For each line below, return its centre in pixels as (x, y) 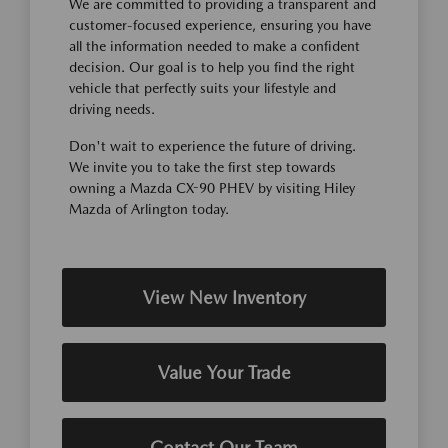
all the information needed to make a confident (214, 46)
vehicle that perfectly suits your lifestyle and (202, 88)
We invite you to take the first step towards (202, 167)
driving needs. (112, 109)
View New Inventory (224, 297)
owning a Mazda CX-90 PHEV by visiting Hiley (212, 188)
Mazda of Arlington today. (149, 209)
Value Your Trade (224, 372)
